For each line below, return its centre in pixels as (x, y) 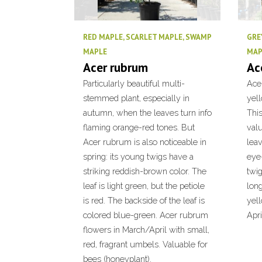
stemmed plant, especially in (136, 98)
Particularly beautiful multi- (134, 83)
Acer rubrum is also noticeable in (145, 142)
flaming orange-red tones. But (139, 127)
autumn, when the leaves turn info (147, 113)
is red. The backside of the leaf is (144, 200)
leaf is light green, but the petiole (144, 186)
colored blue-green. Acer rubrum (146, 215)
